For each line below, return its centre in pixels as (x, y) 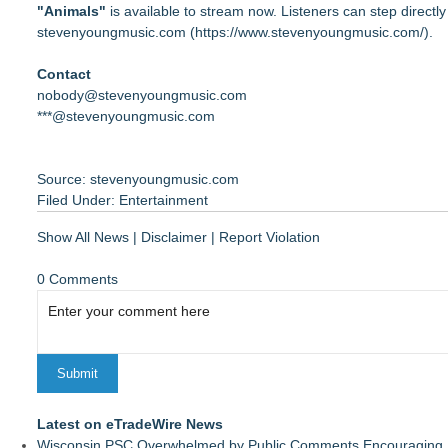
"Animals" (71, 11)
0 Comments (77, 279)
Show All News (83, 237)
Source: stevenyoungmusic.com (138, 179)
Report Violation (269, 237)
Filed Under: (78, 200)
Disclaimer (174, 237)
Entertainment (163, 200)
